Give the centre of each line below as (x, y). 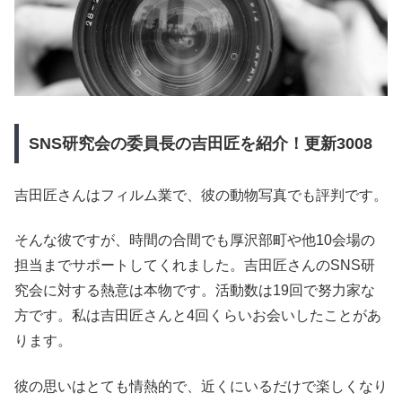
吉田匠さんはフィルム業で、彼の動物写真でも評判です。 (201, 195)
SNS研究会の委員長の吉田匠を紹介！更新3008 (200, 143)
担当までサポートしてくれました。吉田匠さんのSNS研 (195, 266)
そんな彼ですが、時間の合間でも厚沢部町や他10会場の (195, 240)
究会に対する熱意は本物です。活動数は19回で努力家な (195, 291)
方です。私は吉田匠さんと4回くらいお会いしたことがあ (198, 316)
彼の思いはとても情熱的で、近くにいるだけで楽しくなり (201, 386)
